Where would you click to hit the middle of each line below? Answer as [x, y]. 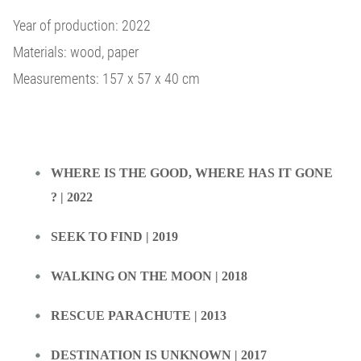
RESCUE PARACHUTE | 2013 [139, 315]
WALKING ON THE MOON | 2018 [149, 276]
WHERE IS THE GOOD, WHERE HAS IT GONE [192, 173]
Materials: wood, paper [76, 52]
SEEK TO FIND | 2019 [114, 237]
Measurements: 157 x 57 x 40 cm [106, 78]
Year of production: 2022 [82, 25]
